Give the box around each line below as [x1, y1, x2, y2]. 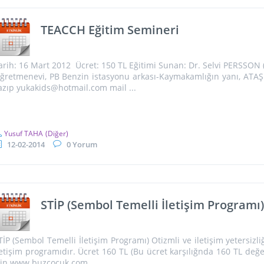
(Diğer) [45, 128, 68, 138]
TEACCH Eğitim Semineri [40, 22, 179, 38]
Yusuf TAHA [4, 128, 43, 138]
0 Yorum [66, 139, 97, 150]
